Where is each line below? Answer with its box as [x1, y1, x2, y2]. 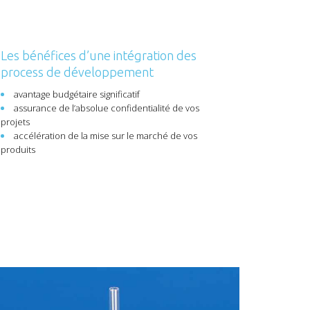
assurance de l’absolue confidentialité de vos [14, 102, 199, 114]
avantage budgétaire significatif [14, 88, 140, 100]
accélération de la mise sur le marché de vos [14, 129, 197, 142]
